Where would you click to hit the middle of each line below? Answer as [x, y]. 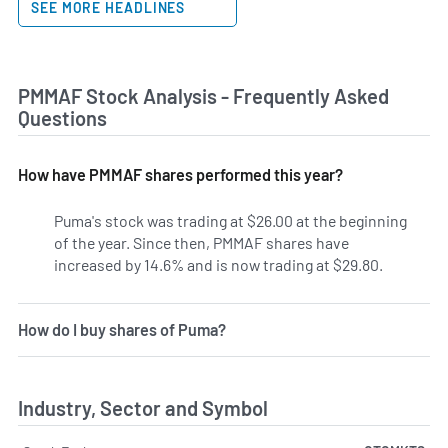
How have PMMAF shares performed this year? [180, 174]
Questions [62, 118]
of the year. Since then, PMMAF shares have [201, 242]
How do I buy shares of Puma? [122, 329]
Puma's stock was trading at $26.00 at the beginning [230, 220]
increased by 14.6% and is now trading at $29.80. [218, 264]
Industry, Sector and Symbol [143, 407]
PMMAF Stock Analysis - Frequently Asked [203, 96]
